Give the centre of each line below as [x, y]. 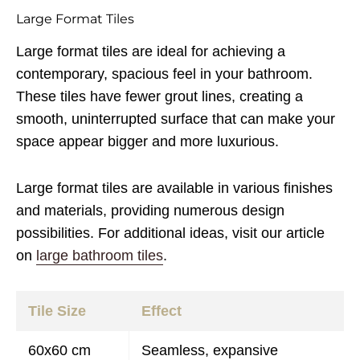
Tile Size [57, 311]
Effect [162, 311]
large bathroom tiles [100, 256]
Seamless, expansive [210, 350]
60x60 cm [59, 350]
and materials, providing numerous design [150, 211]
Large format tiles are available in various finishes [174, 188]
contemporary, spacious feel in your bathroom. [164, 74]
